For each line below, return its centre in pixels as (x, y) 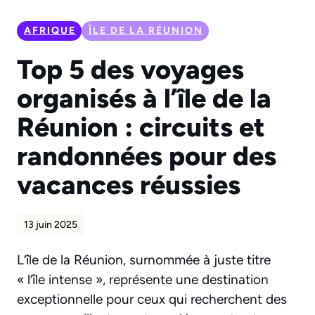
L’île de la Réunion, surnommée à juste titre (144, 260)
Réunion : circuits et (141, 128)
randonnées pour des (147, 156)
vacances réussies (129, 185)
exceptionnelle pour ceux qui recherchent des (152, 300)
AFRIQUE (50, 31)
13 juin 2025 (51, 225)
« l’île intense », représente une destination (143, 280)
